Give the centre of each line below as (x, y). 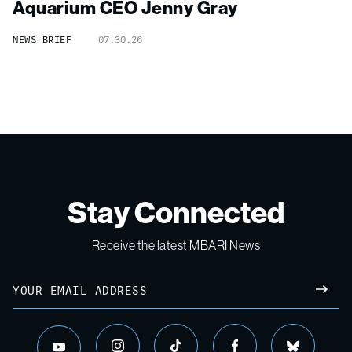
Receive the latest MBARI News (176, 245)
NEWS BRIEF (42, 39)
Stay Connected (176, 212)
